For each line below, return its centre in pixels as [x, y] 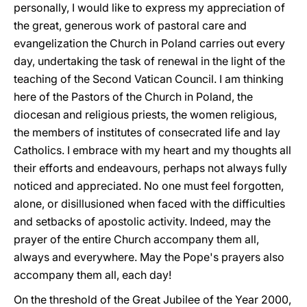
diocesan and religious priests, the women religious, [145, 114]
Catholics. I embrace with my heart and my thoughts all [152, 150]
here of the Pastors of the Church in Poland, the [133, 97]
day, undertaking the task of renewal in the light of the [149, 61]
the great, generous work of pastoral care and [130, 25]
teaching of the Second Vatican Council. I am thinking [149, 79]
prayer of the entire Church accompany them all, [136, 239]
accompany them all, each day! [93, 275]
